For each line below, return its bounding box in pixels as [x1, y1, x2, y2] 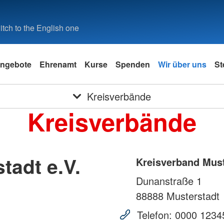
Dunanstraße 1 [136, 173, 202, 188]
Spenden [115, 58, 150, 70]
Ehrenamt [39, 58, 76, 70]
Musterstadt [163, 188, 219, 203]
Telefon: [134, 207, 175, 222]
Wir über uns [158, 58, 206, 70]
